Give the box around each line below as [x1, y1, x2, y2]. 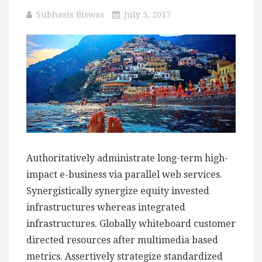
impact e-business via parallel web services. [26, 168, 222, 180]
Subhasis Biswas [36, 10, 104, 20]
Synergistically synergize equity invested [26, 185, 209, 196]
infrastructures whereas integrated [26, 201, 185, 213]
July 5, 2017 [124, 10, 171, 20]
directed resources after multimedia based [26, 234, 218, 246]
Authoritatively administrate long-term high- [26, 152, 228, 164]
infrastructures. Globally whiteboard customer [26, 218, 236, 229]
